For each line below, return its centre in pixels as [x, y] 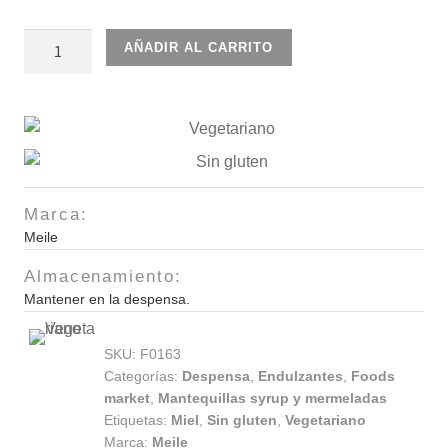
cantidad [53, 140]
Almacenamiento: [103, 276]
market [127, 397]
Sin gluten [242, 419]
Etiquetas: [137, 419]
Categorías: [143, 375]
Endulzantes [300, 375]
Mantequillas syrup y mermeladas [272, 397]
